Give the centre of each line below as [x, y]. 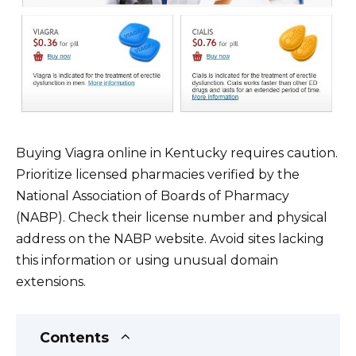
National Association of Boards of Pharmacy [153, 195]
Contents [74, 337]
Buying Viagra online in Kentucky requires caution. [177, 153]
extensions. [51, 281]
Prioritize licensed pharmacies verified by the [158, 174]
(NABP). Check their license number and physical [172, 217]
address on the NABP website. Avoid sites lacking [170, 238]
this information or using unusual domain [147, 260]
